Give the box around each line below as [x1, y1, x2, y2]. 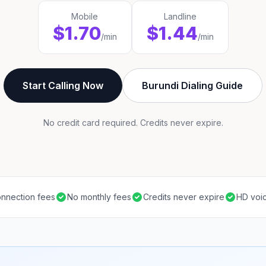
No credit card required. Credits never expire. [43, 118, 223, 128]
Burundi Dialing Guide [142, 80, 243, 91]
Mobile [71, 11, 98, 21]
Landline [163, 11, 197, 21]
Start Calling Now [23, 80, 103, 91]
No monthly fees [67, 192, 131, 202]
